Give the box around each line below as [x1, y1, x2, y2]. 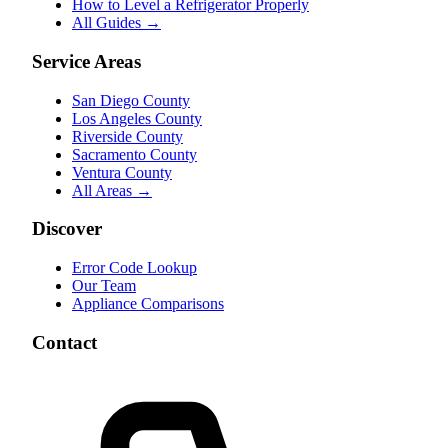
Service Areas [32, 50, 141, 72]
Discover [32, 218, 102, 240]
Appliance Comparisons [72, 295, 224, 313]
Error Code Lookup [72, 259, 197, 277]
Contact [32, 331, 97, 353]
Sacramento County [72, 145, 197, 163]
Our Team [72, 277, 136, 295]
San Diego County [72, 91, 190, 109]
